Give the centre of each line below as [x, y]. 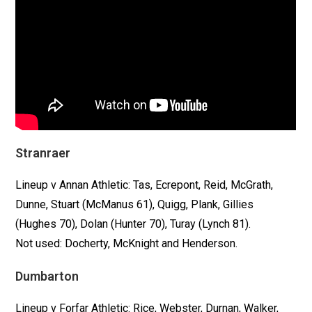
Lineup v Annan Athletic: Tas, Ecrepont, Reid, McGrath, [145, 185]
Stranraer [43, 153]
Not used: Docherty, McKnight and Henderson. [127, 244]
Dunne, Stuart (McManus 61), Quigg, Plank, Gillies [135, 205]
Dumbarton [47, 276]
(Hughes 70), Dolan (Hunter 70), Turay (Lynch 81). [133, 224]
